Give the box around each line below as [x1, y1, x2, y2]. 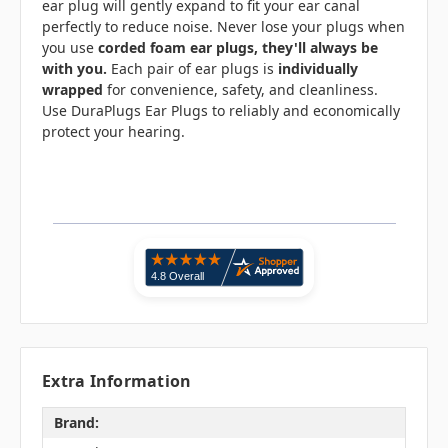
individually [278, 59, 358, 79]
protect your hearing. [42, 122, 185, 142]
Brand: [53, 413, 99, 433]
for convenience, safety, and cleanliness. [103, 80, 378, 100]
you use [42, 38, 94, 58]
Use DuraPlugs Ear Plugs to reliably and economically [42, 101, 400, 121]
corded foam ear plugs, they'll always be [94, 38, 378, 58]
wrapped [42, 80, 103, 100]
